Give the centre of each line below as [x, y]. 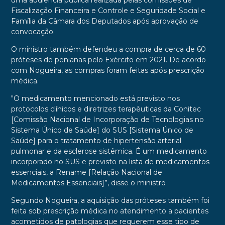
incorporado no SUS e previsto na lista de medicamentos [110, 162]
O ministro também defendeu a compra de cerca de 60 [108, 49]
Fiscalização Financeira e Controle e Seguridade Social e [108, 11]
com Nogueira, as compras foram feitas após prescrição [107, 71]
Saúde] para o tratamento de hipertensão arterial [96, 141]
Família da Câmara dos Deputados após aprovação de [104, 21]
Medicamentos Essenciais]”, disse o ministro [88, 183]
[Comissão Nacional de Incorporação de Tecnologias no [107, 120]
